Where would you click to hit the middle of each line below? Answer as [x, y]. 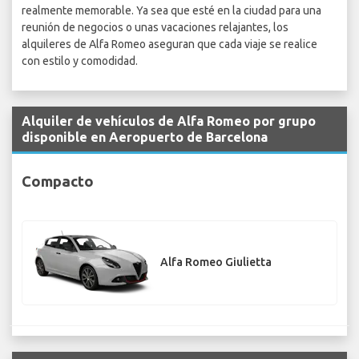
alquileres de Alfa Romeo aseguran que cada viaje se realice [169, 44]
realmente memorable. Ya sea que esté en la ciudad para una [171, 11]
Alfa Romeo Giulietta [216, 262]
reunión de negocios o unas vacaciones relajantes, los [155, 28]
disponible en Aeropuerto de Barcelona [145, 137]
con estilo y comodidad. [80, 61]
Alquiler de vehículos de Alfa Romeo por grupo [169, 121]
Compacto [58, 181]
